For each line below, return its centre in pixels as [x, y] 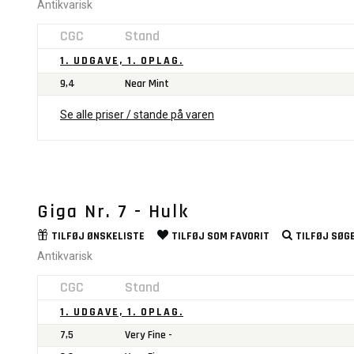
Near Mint [147, 83]
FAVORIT [250, 236]
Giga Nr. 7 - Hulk [113, 211]
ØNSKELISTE [116, 236]
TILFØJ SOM [201, 236]
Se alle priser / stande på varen [137, 114]
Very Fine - [149, 335]
